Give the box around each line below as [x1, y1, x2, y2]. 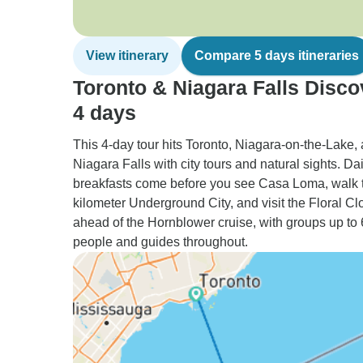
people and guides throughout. [73, 235, 248, 249]
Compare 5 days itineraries [194, 49, 359, 62]
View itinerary [86, 49, 169, 62]
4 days [73, 101, 136, 124]
